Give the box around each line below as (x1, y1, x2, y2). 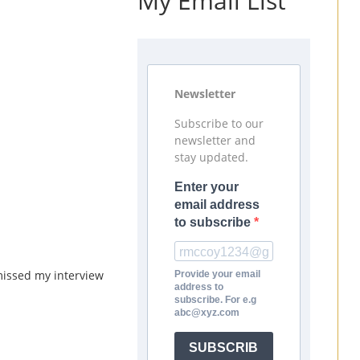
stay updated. (174, 149, 248, 165)
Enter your (174, 179, 239, 194)
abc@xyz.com (174, 306, 239, 318)
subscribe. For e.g (174, 293, 256, 305)
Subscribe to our (174, 115, 264, 131)
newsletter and (174, 132, 256, 148)
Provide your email (174, 268, 260, 280)
